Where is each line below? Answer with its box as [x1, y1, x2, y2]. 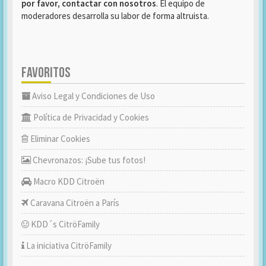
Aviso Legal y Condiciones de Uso [30, 90, 155, 102]
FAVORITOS [21, 64, 71, 81]
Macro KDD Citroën [31, 176, 104, 187]
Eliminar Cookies [28, 133, 90, 144]
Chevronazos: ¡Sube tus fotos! [31, 154, 145, 166]
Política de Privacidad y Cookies [31, 112, 149, 123]
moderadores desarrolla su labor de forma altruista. [21, 10, 209, 21]
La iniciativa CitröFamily [24, 240, 112, 251]
